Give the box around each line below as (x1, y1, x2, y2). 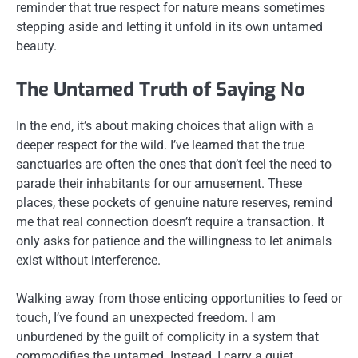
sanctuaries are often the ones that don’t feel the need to (16, 156, 332, 172)
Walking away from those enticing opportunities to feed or (16, 290, 342, 306)
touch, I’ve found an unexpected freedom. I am (16, 309, 276, 325)
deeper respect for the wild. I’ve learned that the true (16, 137, 304, 153)
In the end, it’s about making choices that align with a (16, 117, 314, 133)
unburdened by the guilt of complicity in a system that (16, 328, 319, 344)
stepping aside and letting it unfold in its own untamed (16, 18, 323, 34)
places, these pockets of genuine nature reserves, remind (16, 194, 332, 210)
